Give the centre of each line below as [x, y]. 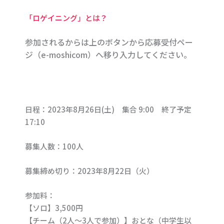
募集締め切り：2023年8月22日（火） [89, 171]
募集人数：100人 [54, 146]
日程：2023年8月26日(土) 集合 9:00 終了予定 [108, 109]
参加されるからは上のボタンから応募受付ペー [109, 42]
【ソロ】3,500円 [54, 208]
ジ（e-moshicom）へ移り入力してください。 [108, 55]
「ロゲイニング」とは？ [66, 18]
